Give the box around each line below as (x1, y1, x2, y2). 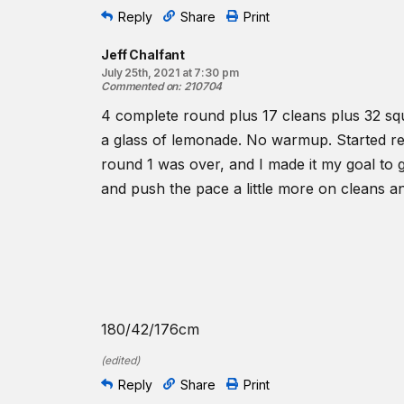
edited (105, 353, 136, 367)
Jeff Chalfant (101, 47, 186, 62)
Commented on (101, 79, 179, 93)
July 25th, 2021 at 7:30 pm (101, 66, 239, 79)
